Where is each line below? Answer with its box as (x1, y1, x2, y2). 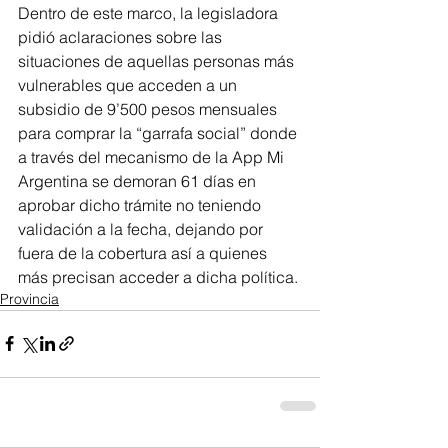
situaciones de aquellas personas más (18, 50, 298, 71)
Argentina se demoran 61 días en (18, 170, 260, 191)
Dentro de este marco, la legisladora (18, 2, 282, 23)
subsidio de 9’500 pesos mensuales (18, 98, 281, 119)
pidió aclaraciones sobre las (18, 26, 226, 47)
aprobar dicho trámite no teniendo (18, 194, 265, 215)
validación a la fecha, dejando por (18, 218, 267, 239)
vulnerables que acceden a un (18, 74, 241, 95)
